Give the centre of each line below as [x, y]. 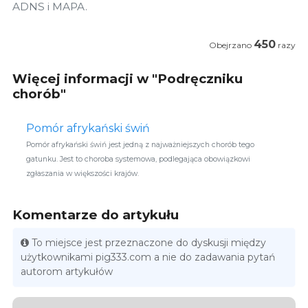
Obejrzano [231, 45]
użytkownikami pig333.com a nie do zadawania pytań [148, 257]
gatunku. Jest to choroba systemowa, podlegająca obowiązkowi [138, 159]
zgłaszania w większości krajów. [82, 173]
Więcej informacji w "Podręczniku [128, 78]
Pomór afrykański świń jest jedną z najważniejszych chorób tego [140, 144]
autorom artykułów [67, 272]
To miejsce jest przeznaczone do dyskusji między [149, 243]
